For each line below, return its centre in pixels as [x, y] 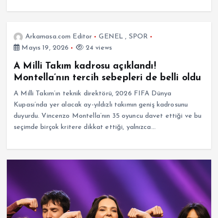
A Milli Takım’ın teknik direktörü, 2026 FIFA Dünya [93, 93]
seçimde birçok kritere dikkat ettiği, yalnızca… [85, 127]
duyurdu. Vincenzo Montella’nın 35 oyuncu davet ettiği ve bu [108, 116]
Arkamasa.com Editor [59, 36]
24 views [98, 48]
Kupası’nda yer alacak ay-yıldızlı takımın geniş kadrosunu [101, 105]
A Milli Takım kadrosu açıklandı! [85, 66]
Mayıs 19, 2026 [44, 48]
